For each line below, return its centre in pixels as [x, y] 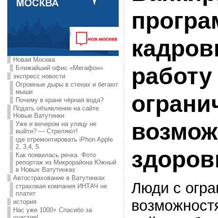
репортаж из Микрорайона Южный [66, 162]
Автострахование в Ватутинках [59, 178]
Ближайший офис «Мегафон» [59, 68]
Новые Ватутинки [38, 116]
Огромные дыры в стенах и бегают [67, 84]
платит [25, 193]
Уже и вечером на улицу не [56, 124]
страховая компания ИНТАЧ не [61, 186]
